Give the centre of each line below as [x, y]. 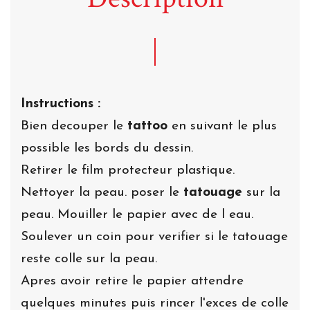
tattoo [145, 126]
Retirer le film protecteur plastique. [128, 170]
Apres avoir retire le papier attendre [132, 281]
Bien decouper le [72, 126]
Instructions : [61, 104]
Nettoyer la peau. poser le [102, 192]
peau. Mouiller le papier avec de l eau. [139, 215]
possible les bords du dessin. [107, 148]
